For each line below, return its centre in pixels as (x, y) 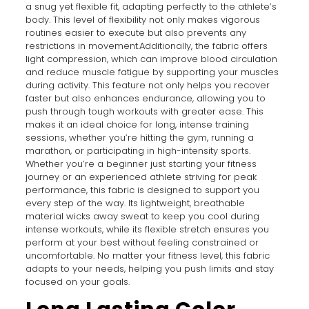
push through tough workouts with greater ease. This (144, 111)
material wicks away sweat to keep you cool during (142, 216)
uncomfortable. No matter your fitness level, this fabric (147, 255)
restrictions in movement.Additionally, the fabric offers (146, 46)
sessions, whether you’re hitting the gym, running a (139, 137)
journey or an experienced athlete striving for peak (141, 177)
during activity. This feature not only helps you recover (147, 85)
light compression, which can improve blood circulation (151, 59)
